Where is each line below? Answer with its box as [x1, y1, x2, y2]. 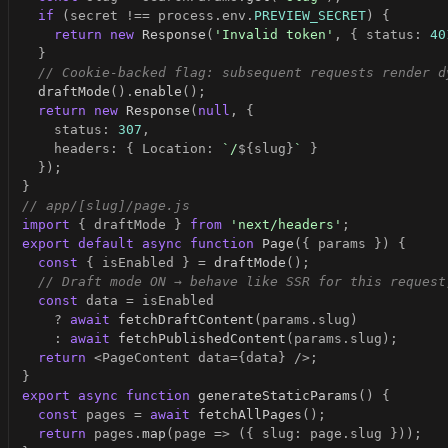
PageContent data [102, 349, 230, 365]
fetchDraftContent [118, 311, 254, 327]
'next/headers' [230, 216, 342, 232]
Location [142, 140, 206, 156]
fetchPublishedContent [118, 330, 286, 346]
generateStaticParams [198, 387, 358, 403]
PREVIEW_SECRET [254, 7, 366, 23]
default [78, 235, 134, 251]
